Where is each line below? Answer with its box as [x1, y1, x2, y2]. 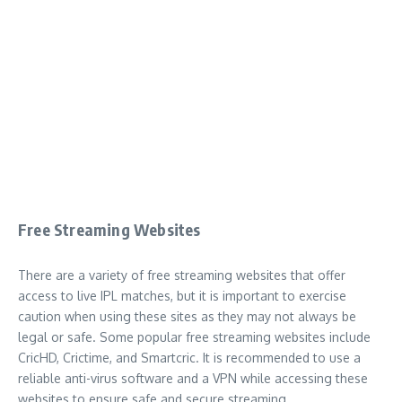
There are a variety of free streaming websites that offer [18, 267, 345, 283]
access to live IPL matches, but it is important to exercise [18, 287, 346, 303]
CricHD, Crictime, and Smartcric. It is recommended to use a [18, 349, 361, 365]
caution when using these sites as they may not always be [18, 308, 356, 324]
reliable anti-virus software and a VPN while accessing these [18, 370, 368, 386]
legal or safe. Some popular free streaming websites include [18, 328, 371, 345]
